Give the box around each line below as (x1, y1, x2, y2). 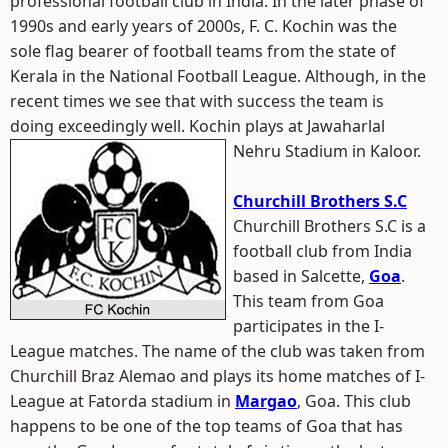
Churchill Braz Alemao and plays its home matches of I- (10, 365, 425, 387)
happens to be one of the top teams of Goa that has (10, 415, 403, 437)
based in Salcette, (233, 265, 369, 287)
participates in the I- (233, 315, 384, 337)
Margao (235, 390, 297, 412)
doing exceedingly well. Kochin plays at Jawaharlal (10, 115, 385, 137)
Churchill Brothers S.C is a (233, 215, 426, 237)
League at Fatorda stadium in (10, 390, 235, 412)
